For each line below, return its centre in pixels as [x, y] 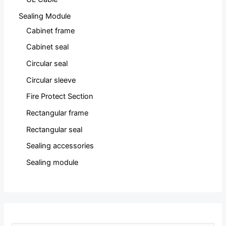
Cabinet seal [48, 47]
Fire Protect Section [60, 97]
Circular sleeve [51, 80]
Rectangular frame [58, 113]
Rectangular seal [54, 129]
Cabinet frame [51, 31]
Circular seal [47, 64]
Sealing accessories [60, 146]
